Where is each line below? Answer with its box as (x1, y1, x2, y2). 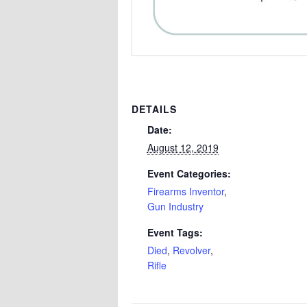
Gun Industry (147, 199, 204, 213)
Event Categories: (147, 166, 231, 180)
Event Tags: (147, 225, 203, 239)
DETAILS (132, 101, 177, 116)
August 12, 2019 (147, 140, 219, 154)
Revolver (172, 243, 210, 257)
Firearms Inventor (147, 184, 224, 198)
